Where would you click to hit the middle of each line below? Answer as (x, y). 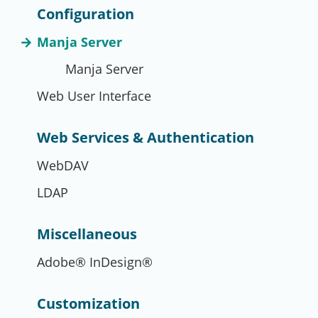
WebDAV (63, 165)
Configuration (86, 14)
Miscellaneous (87, 234)
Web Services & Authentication (146, 137)
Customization (88, 303)
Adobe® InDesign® (95, 262)
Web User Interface (94, 96)
